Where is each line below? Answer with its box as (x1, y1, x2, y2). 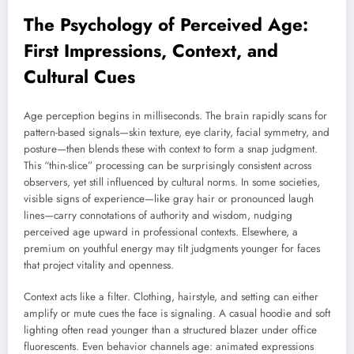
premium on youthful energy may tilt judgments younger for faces (24, 241, 320, 257)
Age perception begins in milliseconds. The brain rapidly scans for (24, 108, 327, 124)
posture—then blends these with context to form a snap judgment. (24, 141, 318, 157)
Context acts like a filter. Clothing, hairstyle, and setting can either (24, 289, 318, 305)
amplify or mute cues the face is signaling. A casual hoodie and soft (24, 306, 330, 322)
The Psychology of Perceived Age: (24, 11, 308, 37)
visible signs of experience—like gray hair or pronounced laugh (24, 191, 314, 207)
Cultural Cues (24, 63, 135, 89)
